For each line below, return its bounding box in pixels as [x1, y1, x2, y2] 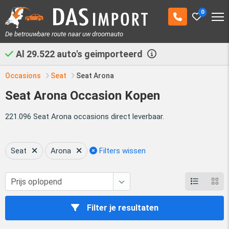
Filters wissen [97, 146, 146, 155]
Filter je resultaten [86, 202, 158, 213]
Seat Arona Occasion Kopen [5, 88, 160, 103]
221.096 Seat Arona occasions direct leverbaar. [5, 111, 164, 121]
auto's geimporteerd [55, 48, 145, 59]
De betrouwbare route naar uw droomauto [5, 30, 123, 38]
